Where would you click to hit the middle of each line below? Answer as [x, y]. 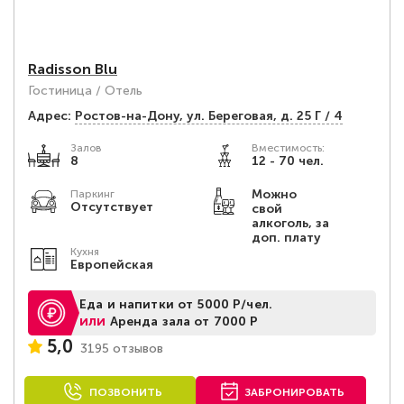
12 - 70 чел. [287, 161]
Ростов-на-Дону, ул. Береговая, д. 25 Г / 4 [209, 116]
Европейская [112, 265]
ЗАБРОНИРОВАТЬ [295, 392]
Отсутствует [112, 207]
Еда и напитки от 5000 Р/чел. [176, 304]
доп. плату [286, 238]
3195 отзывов [122, 348]
